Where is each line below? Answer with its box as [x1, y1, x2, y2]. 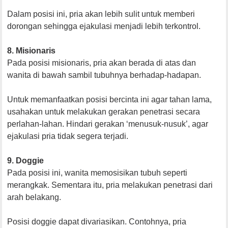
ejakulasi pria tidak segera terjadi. [7, 132, 129, 141]
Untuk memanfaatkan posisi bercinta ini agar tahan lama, [7, 95, 212, 104]
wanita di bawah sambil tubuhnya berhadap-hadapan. [7, 71, 202, 80]
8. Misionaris [7, 46, 56, 55]
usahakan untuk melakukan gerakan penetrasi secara [7, 107, 201, 117]
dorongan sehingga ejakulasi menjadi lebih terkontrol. [7, 22, 201, 31]
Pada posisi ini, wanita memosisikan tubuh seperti [7, 168, 188, 178]
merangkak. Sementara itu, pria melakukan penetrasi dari [7, 181, 213, 190]
